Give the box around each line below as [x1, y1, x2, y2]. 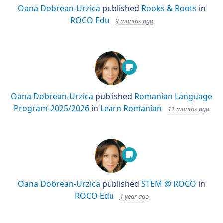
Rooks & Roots [141, 3, 199, 14]
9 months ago [115, 16, 153, 25]
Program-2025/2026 [14, 103, 89, 113]
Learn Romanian [100, 103, 164, 113]
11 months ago [168, 104, 209, 113]
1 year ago [119, 192, 149, 201]
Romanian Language [134, 91, 212, 102]
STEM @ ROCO [141, 178, 196, 189]
